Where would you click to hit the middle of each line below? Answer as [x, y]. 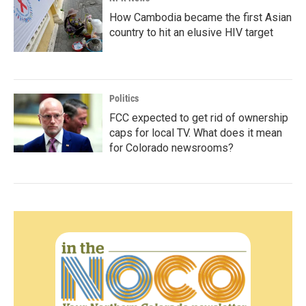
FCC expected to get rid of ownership [199, 118]
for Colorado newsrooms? [171, 148]
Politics [124, 98]
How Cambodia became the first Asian [200, 17]
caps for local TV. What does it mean [196, 133]
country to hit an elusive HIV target [191, 32]
